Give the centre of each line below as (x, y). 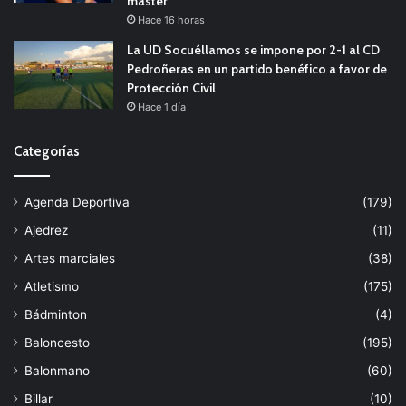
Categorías (47, 151)
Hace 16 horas (171, 19)
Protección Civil (171, 87)
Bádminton (56, 314)
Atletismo (52, 286)
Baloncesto (57, 342)
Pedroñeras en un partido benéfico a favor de (257, 68)
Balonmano (57, 370)
